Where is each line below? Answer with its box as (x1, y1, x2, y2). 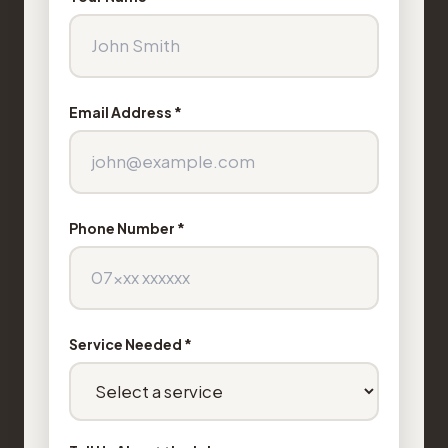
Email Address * (69, 103, 182, 121)
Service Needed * (69, 335, 192, 353)
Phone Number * (69, 219, 185, 237)
